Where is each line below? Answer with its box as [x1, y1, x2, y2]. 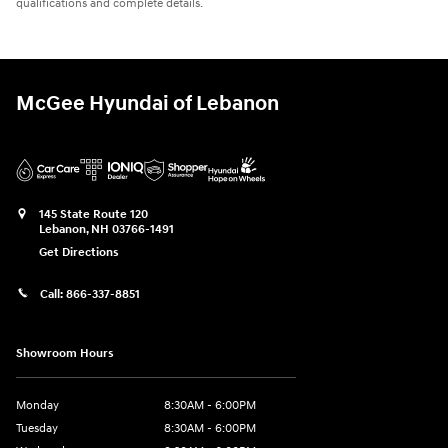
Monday [16, 398, 59, 414]
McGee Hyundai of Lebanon [16, 90, 279, 117]
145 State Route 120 [39, 206, 148, 222]
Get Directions [39, 244, 119, 260]
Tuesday [16, 421, 58, 437]
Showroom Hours [16, 346, 114, 362]
